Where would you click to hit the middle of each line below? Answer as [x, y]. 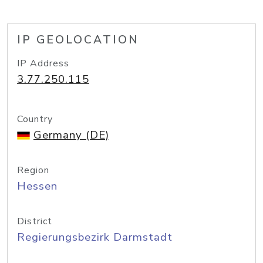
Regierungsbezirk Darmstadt [95, 237]
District [35, 221]
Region [33, 170]
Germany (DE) [71, 135]
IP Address [43, 63]
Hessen [37, 186]
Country [35, 119]
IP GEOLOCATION [78, 40]
